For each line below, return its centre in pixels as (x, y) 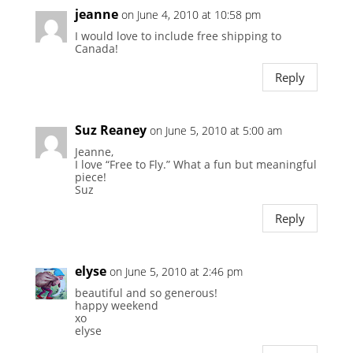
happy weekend (116, 306)
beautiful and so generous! (146, 293)
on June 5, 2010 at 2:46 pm (176, 272)
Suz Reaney (110, 130)
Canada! (96, 49)
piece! (90, 177)
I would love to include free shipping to (178, 36)
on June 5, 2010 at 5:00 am (216, 131)
